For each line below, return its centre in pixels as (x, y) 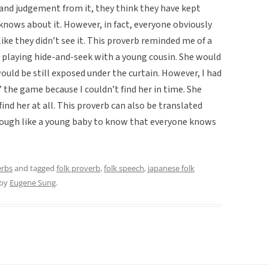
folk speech (124, 168)
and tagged (35, 168)
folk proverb (78, 168)
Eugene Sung (33, 182)
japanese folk (171, 168)
